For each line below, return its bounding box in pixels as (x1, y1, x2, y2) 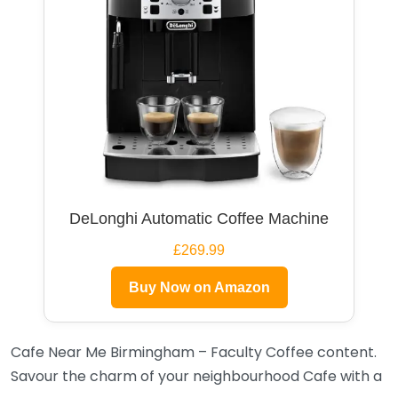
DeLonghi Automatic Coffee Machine (69, 209, 329, 227)
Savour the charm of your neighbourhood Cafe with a (11, 365, 382, 386)
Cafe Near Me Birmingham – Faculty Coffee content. (11, 341, 377, 362)
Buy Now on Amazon (128, 279, 270, 295)
